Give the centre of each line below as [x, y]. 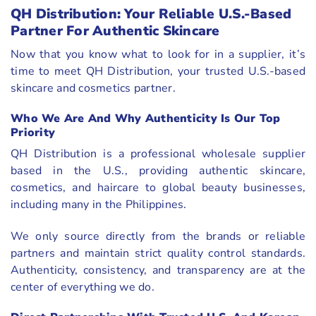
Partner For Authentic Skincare [115, 31]
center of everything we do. [83, 287]
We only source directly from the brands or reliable [158, 236]
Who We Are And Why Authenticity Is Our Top [146, 118]
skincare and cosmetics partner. [93, 89]
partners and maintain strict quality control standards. [158, 253]
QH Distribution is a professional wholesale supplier [158, 153]
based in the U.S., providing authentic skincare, [158, 170]
